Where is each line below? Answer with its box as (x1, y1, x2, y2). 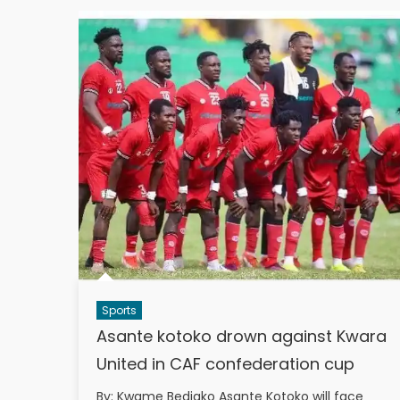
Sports (101, 302, 137, 318)
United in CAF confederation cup (96, 352, 354, 375)
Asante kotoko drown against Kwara (96, 324, 387, 347)
